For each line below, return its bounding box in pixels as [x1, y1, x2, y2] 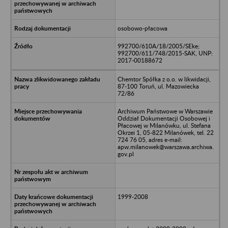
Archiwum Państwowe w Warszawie [117, 107, 213, 115]
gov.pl [117, 150, 134, 158]
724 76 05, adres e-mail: [117, 135, 182, 144]
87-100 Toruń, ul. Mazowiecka [117, 82, 199, 90]
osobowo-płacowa [117, 24, 167, 32]
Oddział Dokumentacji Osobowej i [117, 114, 210, 122]
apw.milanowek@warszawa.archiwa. [117, 142, 214, 151]
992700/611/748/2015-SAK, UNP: [117, 49, 213, 57]
